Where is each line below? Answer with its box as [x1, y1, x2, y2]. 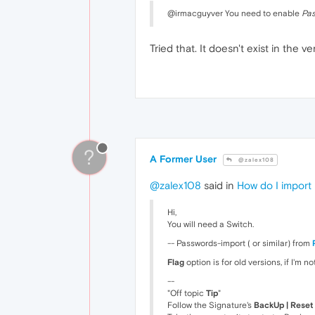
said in [201, 179, 237, 192]
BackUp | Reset [254, 300, 313, 311]
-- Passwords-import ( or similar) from [167, 238, 312, 249]
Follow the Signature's [167, 300, 254, 311]
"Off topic [167, 288, 206, 299]
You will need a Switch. [167, 219, 254, 230]
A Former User [150, 153, 217, 165]
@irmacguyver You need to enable [167, 8, 302, 19]
